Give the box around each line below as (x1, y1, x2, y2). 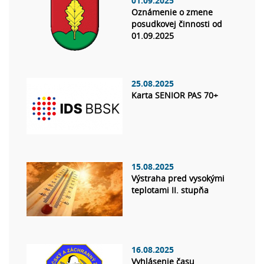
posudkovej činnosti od (131, 18, 222, 30)
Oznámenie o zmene (131, 6, 213, 18)
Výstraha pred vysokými (131, 173, 225, 184)
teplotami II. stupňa (131, 184, 209, 196)
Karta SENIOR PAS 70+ (131, 90, 218, 101)
